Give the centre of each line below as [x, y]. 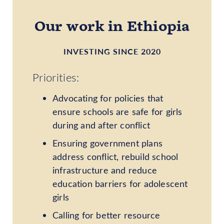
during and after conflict [101, 125]
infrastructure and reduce [105, 170]
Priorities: [56, 77]
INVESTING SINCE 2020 [112, 51]
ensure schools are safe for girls [117, 111]
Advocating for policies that [108, 98]
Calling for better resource [106, 215]
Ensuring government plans [107, 143]
